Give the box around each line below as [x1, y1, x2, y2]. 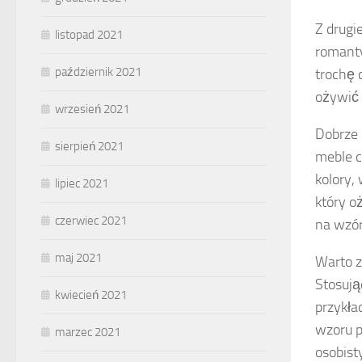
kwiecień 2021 [55, 288, 127, 303]
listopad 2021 [55, 27, 123, 43]
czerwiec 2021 [55, 213, 127, 229]
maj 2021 [55, 250, 102, 266]
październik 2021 [55, 65, 141, 80]
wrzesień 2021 [55, 102, 129, 117]
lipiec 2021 [55, 176, 108, 192]
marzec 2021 [55, 325, 120, 340]
